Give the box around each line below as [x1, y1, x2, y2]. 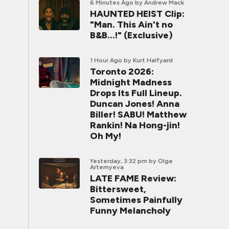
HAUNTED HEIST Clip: [90, 8, 185, 19]
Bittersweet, [90, 184, 146, 195]
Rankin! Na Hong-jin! [90, 120, 180, 131]
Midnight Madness [90, 77, 172, 88]
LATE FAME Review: [90, 173, 176, 184]
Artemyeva [90, 164, 124, 171]
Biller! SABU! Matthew [90, 109, 187, 120]
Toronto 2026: [90, 66, 154, 77]
